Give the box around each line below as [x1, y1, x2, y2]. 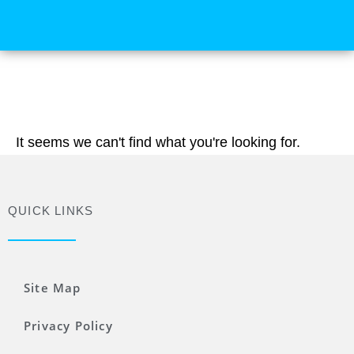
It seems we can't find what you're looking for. [16, 134, 300, 150]
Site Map [24, 280, 81, 296]
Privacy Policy [24, 318, 113, 333]
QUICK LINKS [8, 204, 94, 217]
